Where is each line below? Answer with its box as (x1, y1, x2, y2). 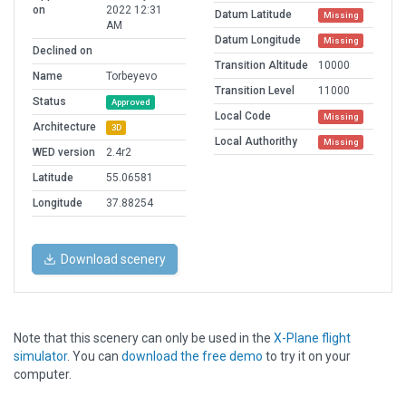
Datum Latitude (215, 8, 292, 22)
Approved (111, 97, 150, 108)
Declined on (33, 44, 92, 58)
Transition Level (215, 84, 295, 98)
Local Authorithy (215, 135, 297, 149)
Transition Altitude (215, 59, 308, 72)
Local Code (215, 110, 271, 123)
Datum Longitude (215, 34, 301, 47)
